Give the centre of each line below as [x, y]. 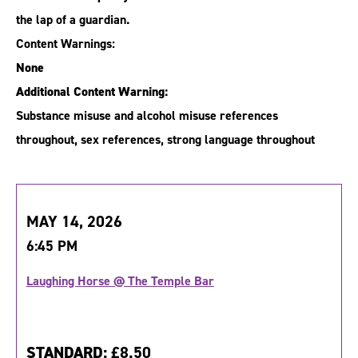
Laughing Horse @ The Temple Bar [120, 281]
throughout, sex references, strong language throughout [165, 140]
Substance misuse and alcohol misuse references [147, 116]
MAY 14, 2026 [74, 222]
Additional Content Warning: [92, 92]
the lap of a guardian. [73, 20]
